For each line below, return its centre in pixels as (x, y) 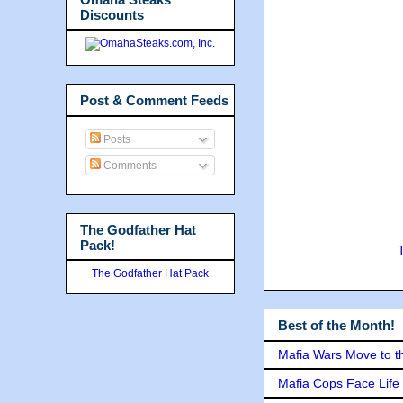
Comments (129, 165)
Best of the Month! (336, 326)
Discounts (112, 14)
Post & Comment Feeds (154, 100)
